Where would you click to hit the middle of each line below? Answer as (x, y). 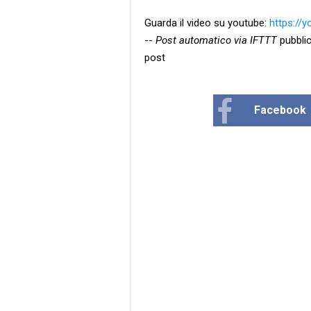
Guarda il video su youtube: (207, 23)
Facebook (280, 110)
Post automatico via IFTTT (216, 40)
